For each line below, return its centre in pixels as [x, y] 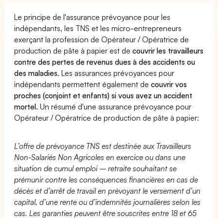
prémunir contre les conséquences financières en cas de [106, 179]
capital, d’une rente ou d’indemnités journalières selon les [108, 202]
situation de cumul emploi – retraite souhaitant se [96, 168]
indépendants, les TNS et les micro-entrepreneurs [98, 28]
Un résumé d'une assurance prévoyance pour [115, 106]
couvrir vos [169, 84]
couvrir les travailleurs [168, 50]
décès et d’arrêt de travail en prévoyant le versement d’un [108, 191]
